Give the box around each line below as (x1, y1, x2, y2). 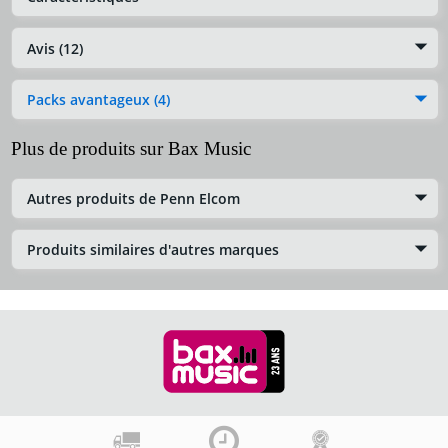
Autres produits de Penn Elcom (27, 189, 240, 209)
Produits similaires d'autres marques (27, 240, 279, 260)
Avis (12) (27, 38, 83, 58)
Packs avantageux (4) (27, 89, 170, 109)
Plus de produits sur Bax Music (11, 137, 251, 159)
